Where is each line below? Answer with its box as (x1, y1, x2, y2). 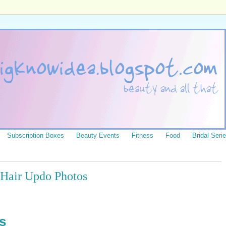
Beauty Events (76, 132, 120, 139)
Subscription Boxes (7, 132, 64, 139)
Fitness (132, 132, 153, 139)
